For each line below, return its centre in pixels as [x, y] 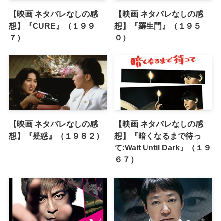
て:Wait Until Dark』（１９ [163, 148]
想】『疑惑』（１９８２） [56, 136]
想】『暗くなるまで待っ [158, 136]
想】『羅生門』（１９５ [158, 25]
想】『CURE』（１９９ [52, 25]
